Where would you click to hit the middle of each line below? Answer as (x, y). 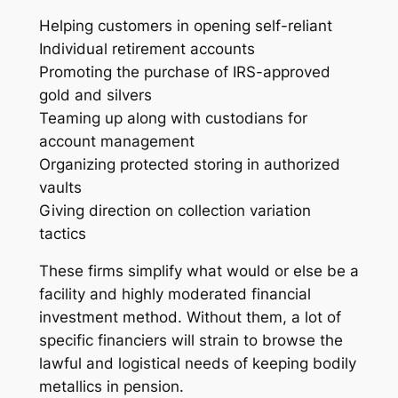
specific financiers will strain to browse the (191, 341)
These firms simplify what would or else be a (199, 271)
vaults (60, 187)
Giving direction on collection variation (175, 210)
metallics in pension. (111, 387)
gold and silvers (95, 95)
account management (116, 141)
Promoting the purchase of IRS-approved (184, 72)
